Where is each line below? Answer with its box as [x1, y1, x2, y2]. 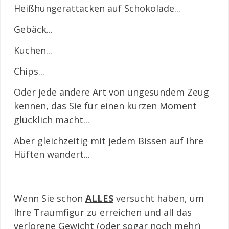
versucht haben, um [113, 192, 204, 204]
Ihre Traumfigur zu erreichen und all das [14, 206, 192, 218]
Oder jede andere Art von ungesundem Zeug [14, 86, 209, 98]
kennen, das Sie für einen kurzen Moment [14, 100, 197, 112]
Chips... [14, 65, 44, 77]
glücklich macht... [14, 113, 89, 126]
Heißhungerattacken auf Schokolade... [14, 2, 180, 14]
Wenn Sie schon [14, 192, 85, 204]
